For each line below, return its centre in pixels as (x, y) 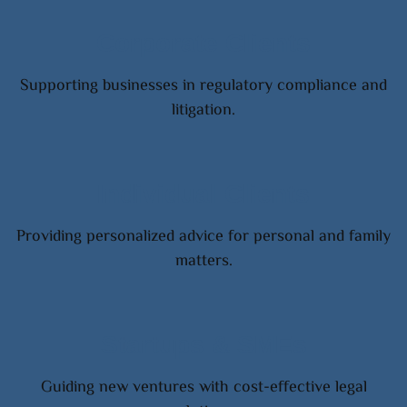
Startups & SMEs (203, 344)
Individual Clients (203, 194)
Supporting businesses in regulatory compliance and (203, 86)
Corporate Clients (203, 43)
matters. (203, 261)
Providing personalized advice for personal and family (203, 237)
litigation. (203, 110)
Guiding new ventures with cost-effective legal (203, 387)
